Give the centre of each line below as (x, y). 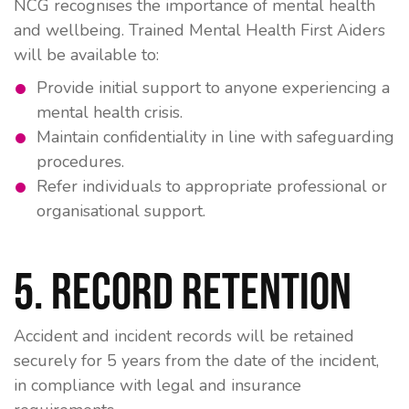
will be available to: (86, 55)
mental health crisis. (110, 112)
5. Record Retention (183, 290)
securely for (60, 361)
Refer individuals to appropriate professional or (212, 186)
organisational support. (121, 211)
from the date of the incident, (270, 361)
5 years (134, 361)
